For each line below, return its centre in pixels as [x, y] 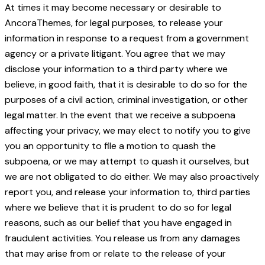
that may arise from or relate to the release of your [115, 254]
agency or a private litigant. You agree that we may [115, 54]
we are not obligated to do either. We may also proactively [132, 177]
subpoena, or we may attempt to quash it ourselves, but [127, 161]
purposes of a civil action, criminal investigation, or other [126, 100]
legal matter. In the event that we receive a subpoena [120, 115]
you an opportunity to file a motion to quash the [110, 146]
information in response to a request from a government [127, 38]
